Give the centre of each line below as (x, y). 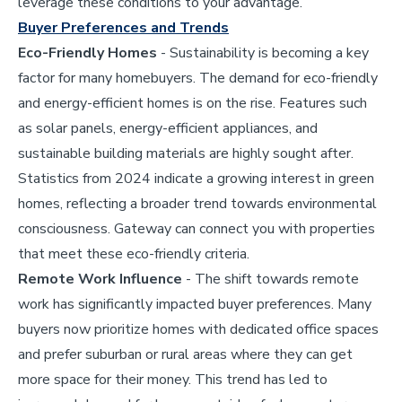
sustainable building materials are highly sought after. (186, 153)
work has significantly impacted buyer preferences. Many (195, 304)
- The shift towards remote (271, 279)
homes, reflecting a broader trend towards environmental (197, 203)
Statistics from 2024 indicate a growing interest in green (196, 178)
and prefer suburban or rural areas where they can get (185, 354)
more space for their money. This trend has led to (173, 379)
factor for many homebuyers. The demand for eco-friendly (198, 78)
